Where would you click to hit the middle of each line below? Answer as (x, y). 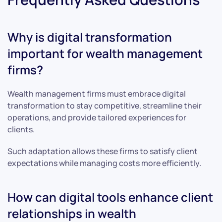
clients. (21, 129)
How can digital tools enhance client (110, 197)
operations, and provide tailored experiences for (97, 117)
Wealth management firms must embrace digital (97, 93)
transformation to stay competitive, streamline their (105, 105)
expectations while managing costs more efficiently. (104, 163)
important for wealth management (105, 53)
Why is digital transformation (90, 37)
